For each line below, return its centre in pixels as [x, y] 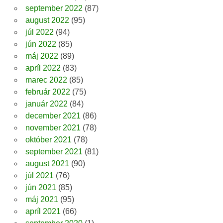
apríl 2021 [43, 212]
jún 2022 [41, 44]
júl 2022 [39, 32]
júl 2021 [39, 176]
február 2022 [48, 92]
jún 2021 [41, 188]
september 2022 [54, 8]
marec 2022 [46, 80]
